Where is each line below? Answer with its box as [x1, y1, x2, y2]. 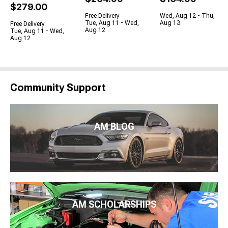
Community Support [10, 81, 106, 94]
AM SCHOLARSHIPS [72, 199, 156, 210]
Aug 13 [160, 19, 180, 27]
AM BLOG [94, 121, 134, 132]
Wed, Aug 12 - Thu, [160, 12, 215, 20]
